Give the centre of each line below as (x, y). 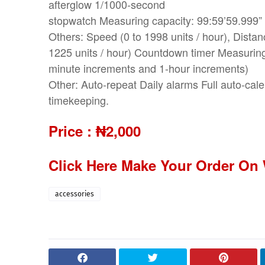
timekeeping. (79, 100)
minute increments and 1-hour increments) (148, 68)
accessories (75, 194)
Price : (70, 131)
